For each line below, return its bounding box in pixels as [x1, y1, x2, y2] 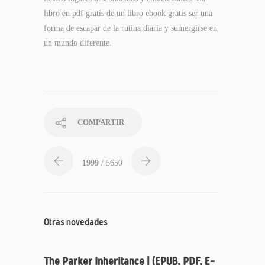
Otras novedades [44, 216, 108, 228]
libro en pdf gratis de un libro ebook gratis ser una [44, 9, 212, 18]
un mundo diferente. [44, 38, 112, 47]
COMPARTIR [77, 118, 124, 127]
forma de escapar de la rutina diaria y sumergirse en [44, 24, 217, 33]
